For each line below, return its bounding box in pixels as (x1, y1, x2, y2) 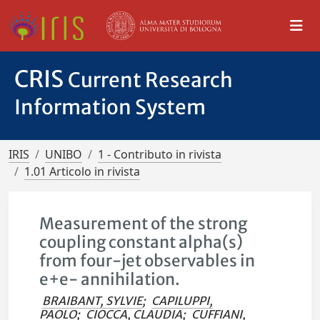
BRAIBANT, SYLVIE (42, 294, 143, 308)
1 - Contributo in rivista (98, 146, 221, 162)
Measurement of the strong (39, 214, 248, 234)
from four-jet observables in (39, 251, 256, 271)
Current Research (68, 67, 233, 93)
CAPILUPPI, (151, 294, 214, 308)
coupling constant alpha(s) (39, 232, 244, 252)
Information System (14, 94, 206, 120)
